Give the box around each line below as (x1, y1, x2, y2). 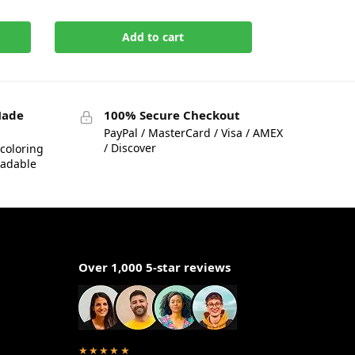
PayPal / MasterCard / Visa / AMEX (103, 124, 283, 140)
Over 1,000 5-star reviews (78, 258, 231, 275)
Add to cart (122, 29, 185, 45)
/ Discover (103, 139, 156, 155)
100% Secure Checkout (103, 107, 240, 124)
